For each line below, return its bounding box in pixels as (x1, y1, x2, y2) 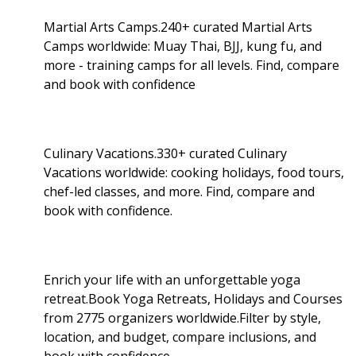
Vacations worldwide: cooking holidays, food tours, (44, 163, 344, 181)
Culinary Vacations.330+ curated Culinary (44, 144, 287, 162)
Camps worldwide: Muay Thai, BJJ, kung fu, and (44, 37, 322, 55)
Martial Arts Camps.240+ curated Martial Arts (44, 17, 312, 36)
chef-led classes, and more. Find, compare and (44, 182, 315, 200)
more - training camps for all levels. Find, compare (44, 56, 339, 74)
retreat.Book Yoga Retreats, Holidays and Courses (44, 289, 342, 308)
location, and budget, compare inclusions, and (44, 327, 316, 346)
